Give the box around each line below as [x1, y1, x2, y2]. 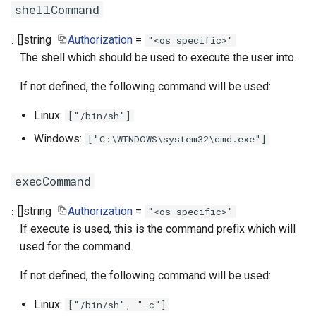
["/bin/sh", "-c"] [68, 298, 166, 312]
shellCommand [15, 1, 99, 18]
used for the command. [20, 240, 133, 254]
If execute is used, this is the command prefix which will [20, 222, 296, 236]
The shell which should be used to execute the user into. [20, 51, 296, 65]
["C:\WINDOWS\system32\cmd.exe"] [87, 133, 267, 146]
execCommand [15, 173, 91, 190]
